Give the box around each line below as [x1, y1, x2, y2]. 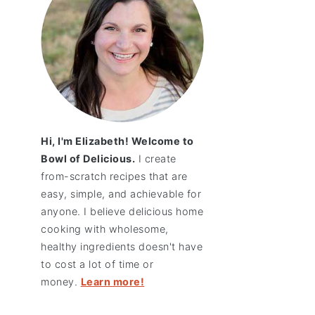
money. [41, 276, 81, 288]
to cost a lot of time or [41, 258, 154, 271]
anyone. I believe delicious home [41, 205, 204, 218]
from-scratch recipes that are [41, 170, 188, 183]
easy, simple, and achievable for [41, 188, 202, 200]
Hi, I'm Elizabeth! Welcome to [41, 135, 194, 148]
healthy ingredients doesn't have [41, 240, 203, 253]
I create [135, 153, 176, 165]
